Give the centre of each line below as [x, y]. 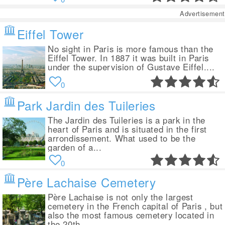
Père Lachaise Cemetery [86, 182]
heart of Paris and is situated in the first [128, 129]
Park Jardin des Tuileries [86, 105]
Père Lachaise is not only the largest [121, 197]
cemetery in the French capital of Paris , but [135, 206]
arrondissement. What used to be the [122, 138]
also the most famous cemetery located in [131, 215]
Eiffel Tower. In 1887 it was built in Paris [129, 58]
